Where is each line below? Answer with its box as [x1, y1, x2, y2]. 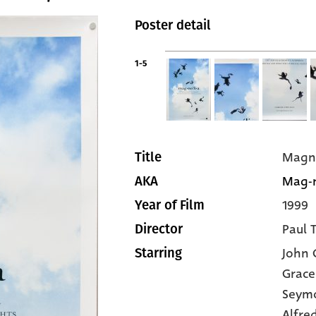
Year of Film [135, 197, 205, 213]
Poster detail [135, 18, 211, 33]
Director [135, 221, 183, 237]
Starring [135, 245, 182, 261]
